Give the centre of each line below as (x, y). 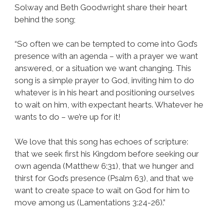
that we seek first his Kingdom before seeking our (107, 154)
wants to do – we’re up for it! (68, 117)
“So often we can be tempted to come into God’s (106, 44)
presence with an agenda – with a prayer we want (106, 56)
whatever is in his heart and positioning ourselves (105, 92)
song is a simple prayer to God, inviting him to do (104, 80)
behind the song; (45, 19)
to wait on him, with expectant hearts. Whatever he (109, 105)
